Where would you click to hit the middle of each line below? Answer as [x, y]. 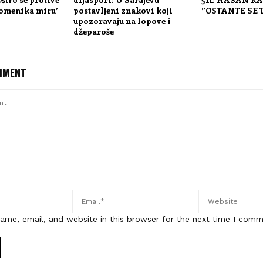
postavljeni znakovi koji [123, 11]
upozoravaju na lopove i [122, 21]
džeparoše [93, 32]
